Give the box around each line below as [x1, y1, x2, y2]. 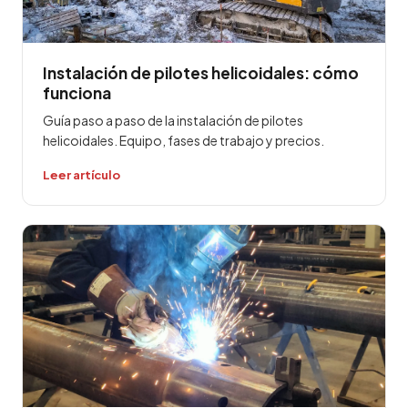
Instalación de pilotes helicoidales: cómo [43, 63, 359, 83]
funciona [43, 83, 111, 103]
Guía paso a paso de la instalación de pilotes [43, 112, 303, 128]
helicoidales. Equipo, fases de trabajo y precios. [43, 132, 324, 148]
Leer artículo [43, 168, 120, 182]
